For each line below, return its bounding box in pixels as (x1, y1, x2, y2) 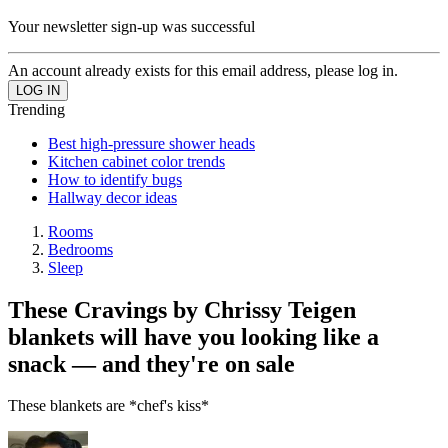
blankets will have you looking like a (8, 323, 379, 350)
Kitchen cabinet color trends (48, 152, 225, 170)
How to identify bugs (48, 170, 182, 188)
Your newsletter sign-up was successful (8, 17, 255, 35)
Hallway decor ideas (48, 188, 177, 206)
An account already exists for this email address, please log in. (8, 61, 398, 79)
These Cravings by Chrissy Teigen (8, 296, 356, 323)
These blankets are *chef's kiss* (8, 397, 209, 415)
